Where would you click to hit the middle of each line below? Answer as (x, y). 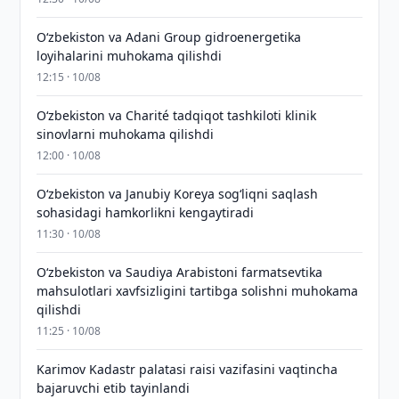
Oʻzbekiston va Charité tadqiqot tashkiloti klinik (177, 115)
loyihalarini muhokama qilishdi (130, 56)
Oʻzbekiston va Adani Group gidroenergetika (169, 37)
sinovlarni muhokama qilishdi (126, 134)
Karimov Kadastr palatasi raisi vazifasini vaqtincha (187, 369)
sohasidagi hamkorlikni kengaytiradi (146, 212)
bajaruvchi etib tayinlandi (114, 388)
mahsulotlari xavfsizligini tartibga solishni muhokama (198, 291)
